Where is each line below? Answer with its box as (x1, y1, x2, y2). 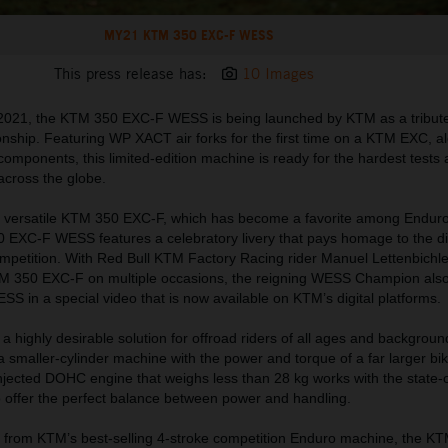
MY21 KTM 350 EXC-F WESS (103, 25, 274, 45)
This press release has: (53, 64, 207, 84)
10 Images (241, 64, 314, 84)
